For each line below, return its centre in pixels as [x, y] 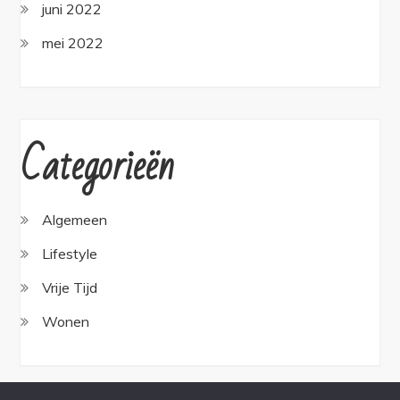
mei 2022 [73, 42]
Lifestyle [70, 253]
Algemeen [75, 219]
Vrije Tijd [70, 287]
